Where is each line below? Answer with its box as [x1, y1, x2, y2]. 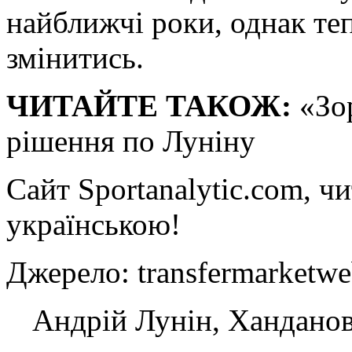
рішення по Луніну [6, 123, 255, 158]
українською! [6, 207, 181, 241]
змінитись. [6, 40, 144, 75]
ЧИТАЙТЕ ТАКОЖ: [6, 88, 291, 123]
